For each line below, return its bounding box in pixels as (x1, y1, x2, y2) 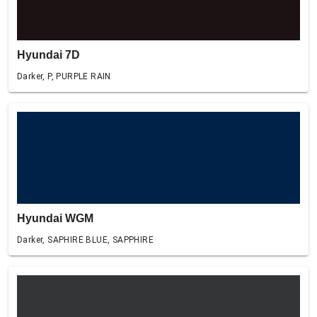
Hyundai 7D (17, 49, 80, 61)
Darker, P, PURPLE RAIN (17, 71, 111, 81)
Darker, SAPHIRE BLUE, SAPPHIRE (17, 235, 154, 245)
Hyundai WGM (17, 212, 93, 224)
